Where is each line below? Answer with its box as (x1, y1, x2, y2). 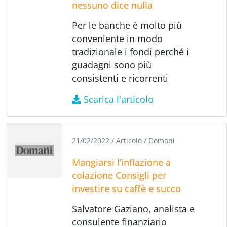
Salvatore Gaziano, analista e (72, 202, 195, 215)
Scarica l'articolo (84, 93, 154, 105)
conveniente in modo (72, 32, 163, 45)
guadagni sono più (72, 58, 152, 71)
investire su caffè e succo (72, 182, 181, 195)
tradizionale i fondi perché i (72, 45, 190, 58)
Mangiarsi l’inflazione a (72, 156, 171, 168)
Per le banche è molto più (72, 19, 182, 31)
